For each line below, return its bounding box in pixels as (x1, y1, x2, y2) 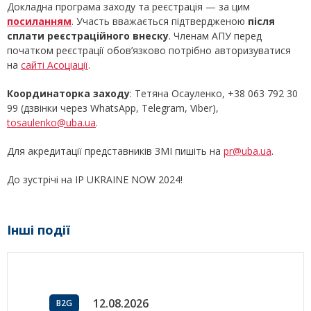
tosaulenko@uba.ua (7, 116, 96, 130)
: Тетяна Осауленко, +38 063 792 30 (130, 87, 298, 101)
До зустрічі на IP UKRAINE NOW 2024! (7, 173, 183, 187)
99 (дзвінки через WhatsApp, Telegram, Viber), (7, 101, 219, 115)
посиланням (7, 15, 72, 28)
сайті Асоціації (21, 58, 88, 72)
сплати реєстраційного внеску (7, 29, 169, 43)
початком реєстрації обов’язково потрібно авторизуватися (7, 44, 291, 58)
